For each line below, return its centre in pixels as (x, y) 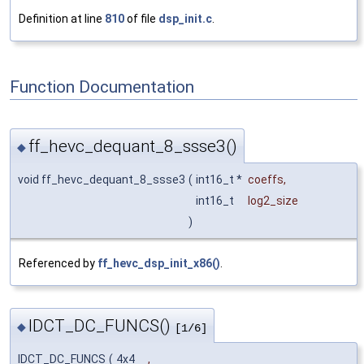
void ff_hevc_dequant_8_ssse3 (102, 179)
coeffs (266, 179)
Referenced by (58, 263)
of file (141, 19)
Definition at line (62, 19)
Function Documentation (102, 87)
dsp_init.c (185, 19)
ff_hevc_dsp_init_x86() (159, 263)
